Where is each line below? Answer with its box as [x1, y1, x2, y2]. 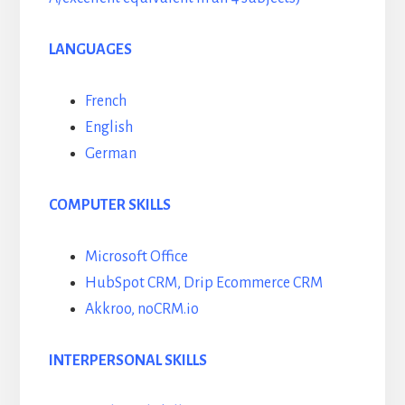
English [84, 119, 133, 137]
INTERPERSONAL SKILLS [48, 353, 207, 370]
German [84, 146, 137, 163]
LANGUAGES [48, 42, 132, 59]
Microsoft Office [84, 249, 188, 266]
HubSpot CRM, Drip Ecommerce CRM [84, 275, 323, 292]
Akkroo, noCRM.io [84, 301, 199, 318]
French [84, 93, 127, 110]
